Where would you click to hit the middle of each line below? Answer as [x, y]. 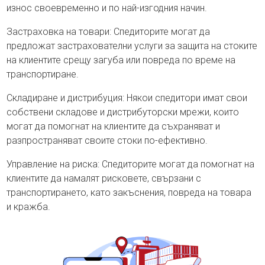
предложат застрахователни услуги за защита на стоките [132, 46]
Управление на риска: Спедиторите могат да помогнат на [131, 164]
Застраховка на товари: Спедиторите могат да [109, 32]
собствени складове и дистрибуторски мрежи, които [123, 112]
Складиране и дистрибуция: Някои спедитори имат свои [127, 98]
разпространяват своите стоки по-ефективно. [107, 141]
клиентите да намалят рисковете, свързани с [104, 179]
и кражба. [29, 207]
